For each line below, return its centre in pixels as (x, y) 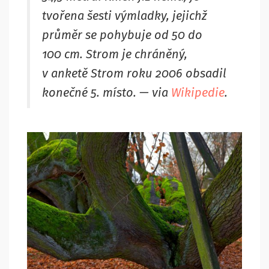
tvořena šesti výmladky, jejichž (125, 16)
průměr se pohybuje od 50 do (122, 35)
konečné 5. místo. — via (107, 93)
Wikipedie (198, 93)
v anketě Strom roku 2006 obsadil (134, 74)
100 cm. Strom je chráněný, (115, 54)
